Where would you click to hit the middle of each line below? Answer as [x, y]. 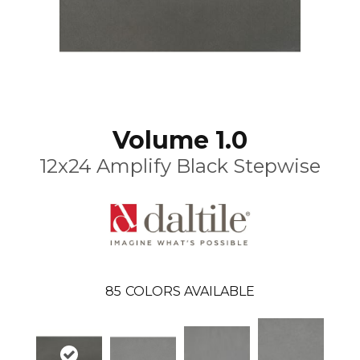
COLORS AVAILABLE [190, 291]
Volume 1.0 [180, 140]
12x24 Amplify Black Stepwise [180, 166]
